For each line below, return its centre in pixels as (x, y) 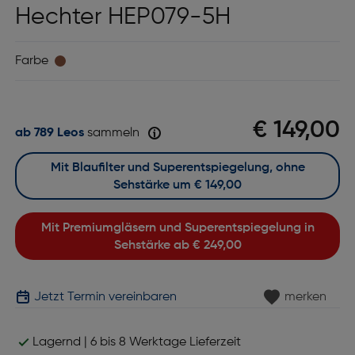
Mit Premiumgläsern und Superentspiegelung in (46, 229)
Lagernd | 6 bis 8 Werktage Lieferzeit (137, 343)
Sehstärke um (154, 186)
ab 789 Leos (49, 134)
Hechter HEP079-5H (122, 18)
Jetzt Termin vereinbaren (103, 298)
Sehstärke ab (153, 246)
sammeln (113, 134)
